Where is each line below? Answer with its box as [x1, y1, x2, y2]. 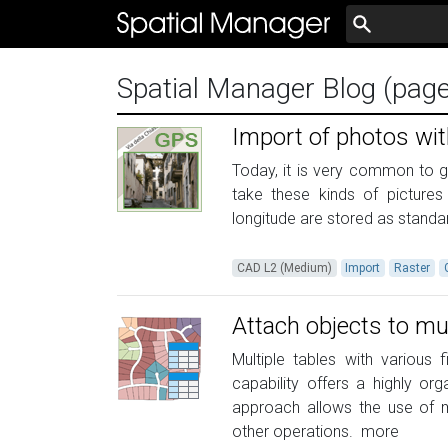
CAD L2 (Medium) [236, 261, 332, 275]
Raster [393, 261, 430, 275]
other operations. [232, 422, 357, 441]
